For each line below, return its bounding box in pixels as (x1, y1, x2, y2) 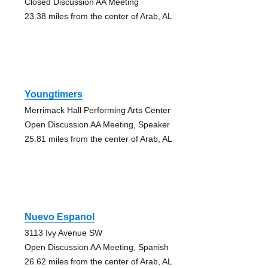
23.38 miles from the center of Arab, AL (24, 11, 172, 21)
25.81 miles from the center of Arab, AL (24, 133, 172, 144)
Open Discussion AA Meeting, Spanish (24, 242, 169, 252)
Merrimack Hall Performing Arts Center (24, 105, 170, 115)
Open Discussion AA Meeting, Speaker (24, 119, 170, 129)
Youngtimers (24, 89, 83, 99)
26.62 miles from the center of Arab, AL (24, 256, 172, 266)
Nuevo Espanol (24, 211, 95, 222)
